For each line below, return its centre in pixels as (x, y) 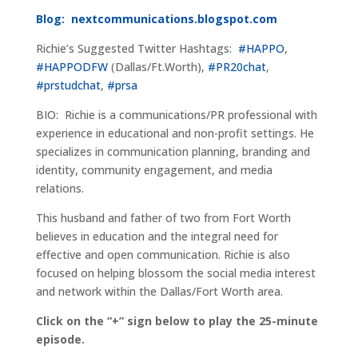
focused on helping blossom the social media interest (175, 273)
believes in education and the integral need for (157, 237)
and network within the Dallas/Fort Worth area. (159, 292)
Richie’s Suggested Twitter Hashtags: (137, 49)
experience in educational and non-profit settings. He (175, 133)
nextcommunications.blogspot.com (174, 19)
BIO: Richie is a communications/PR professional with (176, 115)
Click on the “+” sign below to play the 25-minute (177, 321)
